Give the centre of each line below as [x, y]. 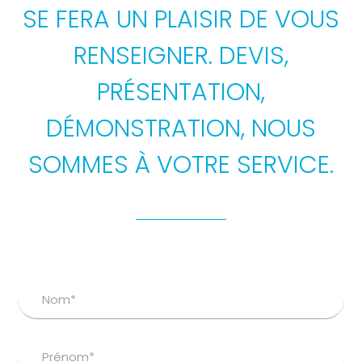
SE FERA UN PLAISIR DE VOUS [181, 20]
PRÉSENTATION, [181, 93]
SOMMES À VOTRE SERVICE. [181, 165]
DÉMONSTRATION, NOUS [181, 129]
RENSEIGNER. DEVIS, [181, 56]
